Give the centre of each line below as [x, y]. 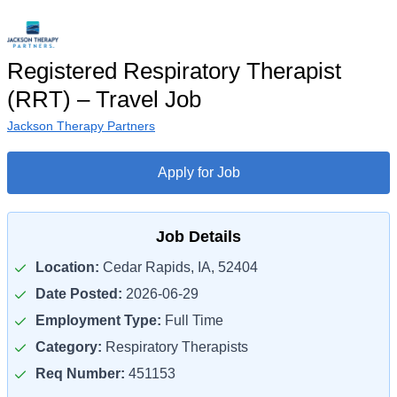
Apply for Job [198, 172]
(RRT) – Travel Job [104, 99]
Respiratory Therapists [175, 347]
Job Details [198, 237]
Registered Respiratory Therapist [174, 71]
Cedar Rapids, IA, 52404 [179, 267]
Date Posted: [79, 294]
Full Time [192, 320]
